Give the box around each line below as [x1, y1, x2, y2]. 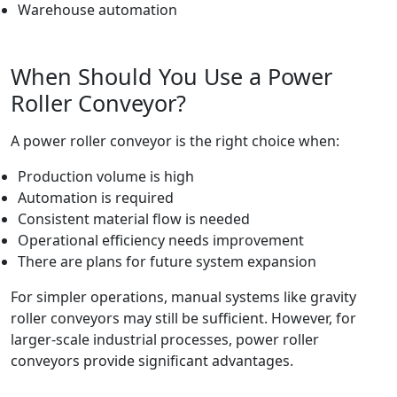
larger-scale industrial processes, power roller [11, 330, 319, 350]
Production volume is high [18, 167, 194, 187]
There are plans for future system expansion [18, 252, 316, 272]
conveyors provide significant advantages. [11, 351, 293, 371]
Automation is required [18, 188, 174, 208]
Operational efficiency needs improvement [18, 230, 304, 251]
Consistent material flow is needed [18, 209, 250, 230]
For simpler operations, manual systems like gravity [11, 287, 356, 307]
